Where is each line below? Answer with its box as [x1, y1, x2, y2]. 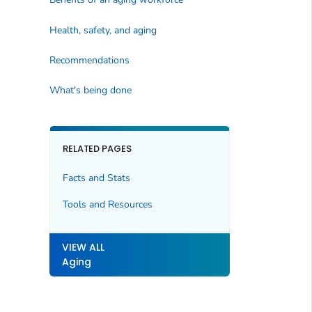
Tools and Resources [62, 198, 153, 212]
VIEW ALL [61, 240, 104, 254]
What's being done [49, 84, 132, 97]
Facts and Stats [62, 171, 130, 185]
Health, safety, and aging [49, 23, 157, 37]
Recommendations [49, 54, 130, 67]
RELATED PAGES [62, 142, 132, 156]
